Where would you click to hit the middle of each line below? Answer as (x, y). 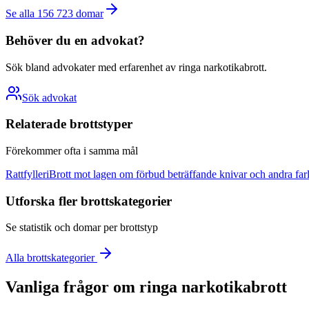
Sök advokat (49, 97)
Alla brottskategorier (51, 258)
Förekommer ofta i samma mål (72, 150)
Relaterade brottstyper (69, 124)
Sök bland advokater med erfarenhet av (92, 67)
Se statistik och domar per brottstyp (82, 228)
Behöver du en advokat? (75, 40)
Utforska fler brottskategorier (89, 201)
